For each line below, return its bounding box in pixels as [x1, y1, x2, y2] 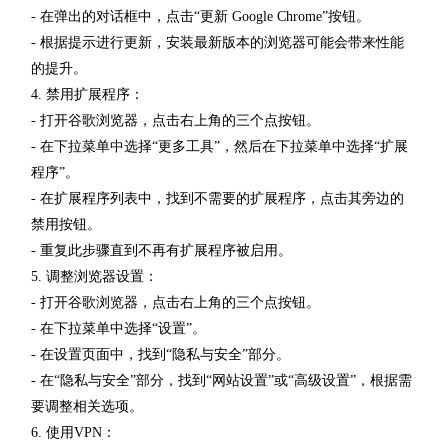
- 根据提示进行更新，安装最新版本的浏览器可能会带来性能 [31, 34, 404, 50]
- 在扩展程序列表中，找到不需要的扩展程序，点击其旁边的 [31, 190, 404, 206]
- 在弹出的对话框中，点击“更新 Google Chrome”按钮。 [31, 8, 370, 24]
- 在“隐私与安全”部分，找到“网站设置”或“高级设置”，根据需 [31, 372, 412, 388]
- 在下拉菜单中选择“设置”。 [31, 320, 206, 336]
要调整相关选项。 [31, 398, 143, 414]
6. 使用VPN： [31, 424, 116, 440]
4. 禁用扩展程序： [31, 86, 144, 102]
